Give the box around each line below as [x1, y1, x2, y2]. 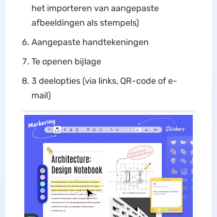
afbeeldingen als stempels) [31, 17, 139, 28]
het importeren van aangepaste [31, 3, 159, 14]
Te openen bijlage [31, 56, 101, 67]
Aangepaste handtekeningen [31, 37, 149, 47]
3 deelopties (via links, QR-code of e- [31, 76, 177, 86]
